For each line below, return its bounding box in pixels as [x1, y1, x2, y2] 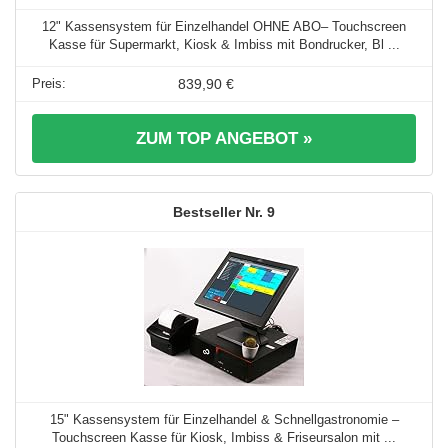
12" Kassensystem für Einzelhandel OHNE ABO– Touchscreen [42, 19, 406, 35]
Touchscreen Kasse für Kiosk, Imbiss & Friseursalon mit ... [52, 430, 396, 446]
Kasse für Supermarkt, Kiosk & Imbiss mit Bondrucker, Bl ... [48, 37, 400, 53]
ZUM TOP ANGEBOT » [136, 129, 312, 149]
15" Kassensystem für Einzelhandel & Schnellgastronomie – [49, 412, 399, 428]
